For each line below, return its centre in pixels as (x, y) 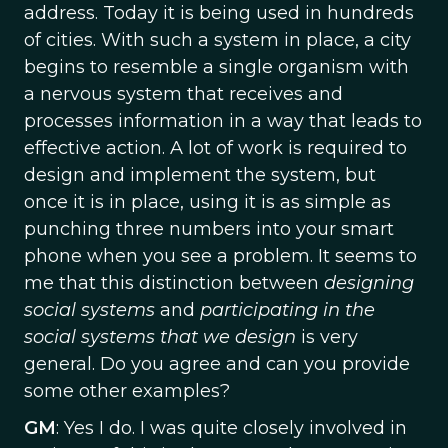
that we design (228, 337)
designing (369, 283)
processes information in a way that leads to (223, 121)
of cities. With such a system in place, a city (217, 40)
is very (327, 337)
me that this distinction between (174, 283)
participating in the (287, 310)
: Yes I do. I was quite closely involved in (231, 428)
